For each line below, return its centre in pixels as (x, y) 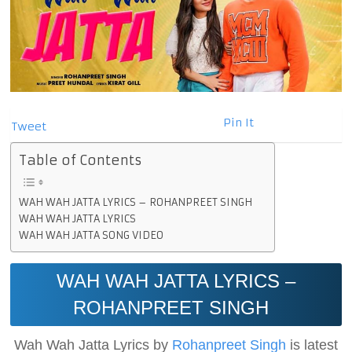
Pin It (239, 122)
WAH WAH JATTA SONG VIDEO (92, 235)
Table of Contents (81, 160)
